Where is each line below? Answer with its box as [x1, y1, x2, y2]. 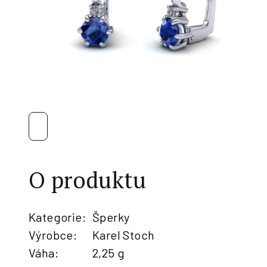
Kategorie [29, 210, 82, 224]
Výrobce [29, 228, 73, 242]
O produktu [29, 165, 146, 195]
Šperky [92, 210, 130, 224]
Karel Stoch [92, 228, 155, 242]
